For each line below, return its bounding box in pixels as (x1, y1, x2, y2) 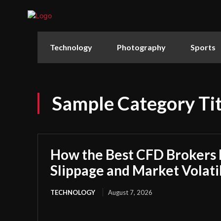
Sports (190, 42, 216, 52)
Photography (117, 42, 166, 52)
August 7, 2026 (108, 188, 152, 196)
